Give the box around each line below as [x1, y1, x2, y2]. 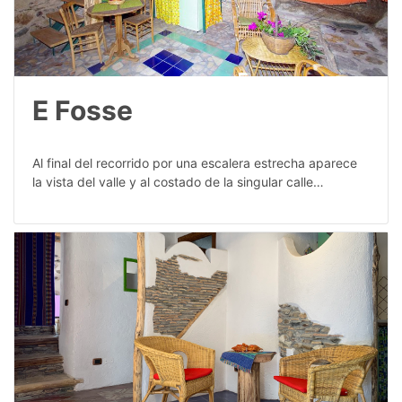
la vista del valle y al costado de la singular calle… [32, 174, 324, 190]
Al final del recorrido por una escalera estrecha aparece [32, 155, 357, 171]
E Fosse [32, 94, 133, 127]
